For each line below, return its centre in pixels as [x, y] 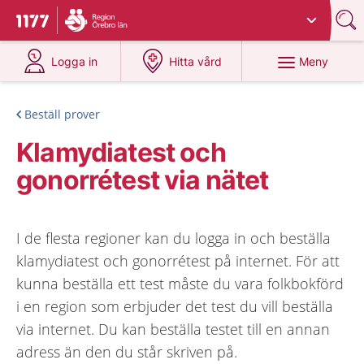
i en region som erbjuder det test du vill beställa [175, 306]
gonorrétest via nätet [143, 180]
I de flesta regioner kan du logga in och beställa [173, 238]
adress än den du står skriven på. [127, 352]
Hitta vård [196, 61]
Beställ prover [62, 114]
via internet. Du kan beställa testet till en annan [173, 329]
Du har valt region [119, 14]
